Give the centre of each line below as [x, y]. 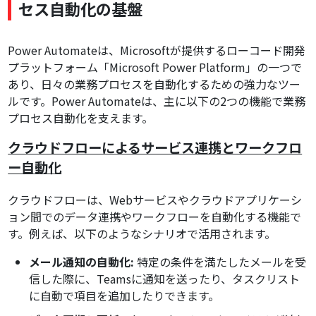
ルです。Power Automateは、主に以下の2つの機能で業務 [157, 101]
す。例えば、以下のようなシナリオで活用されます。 [142, 234]
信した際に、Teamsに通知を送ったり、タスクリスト [165, 279]
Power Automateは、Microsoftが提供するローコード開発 [157, 50]
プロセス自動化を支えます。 [81, 118]
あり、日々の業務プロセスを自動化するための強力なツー [154, 84]
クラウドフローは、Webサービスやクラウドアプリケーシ [155, 200]
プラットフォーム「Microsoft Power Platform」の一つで [155, 67]
